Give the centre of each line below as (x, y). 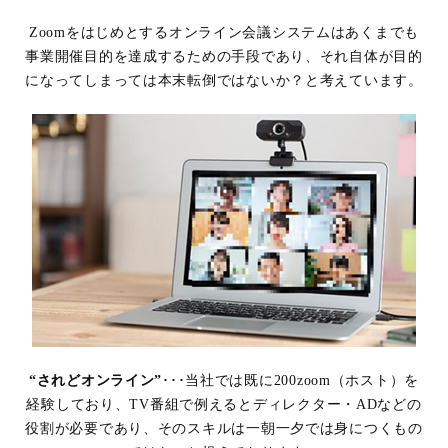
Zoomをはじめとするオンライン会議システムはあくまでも (224, 32)
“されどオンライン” (95, 380)
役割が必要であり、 (91, 428)
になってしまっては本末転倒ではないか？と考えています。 (224, 80)
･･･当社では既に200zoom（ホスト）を (291, 380)
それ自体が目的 (371, 56)
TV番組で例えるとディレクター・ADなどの (275, 404)
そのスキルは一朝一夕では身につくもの (290, 428)
